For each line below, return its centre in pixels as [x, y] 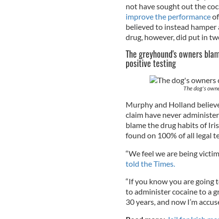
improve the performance [168, 17]
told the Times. [150, 164]
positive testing [152, 63]
